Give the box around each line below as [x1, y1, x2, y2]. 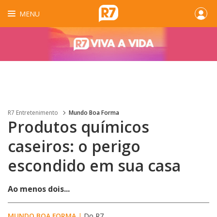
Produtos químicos [8, 116, 149, 137]
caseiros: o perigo [8, 136, 140, 156]
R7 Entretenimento [8, 108, 58, 117]
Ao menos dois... [8, 184, 70, 194]
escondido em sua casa [8, 155, 181, 176]
